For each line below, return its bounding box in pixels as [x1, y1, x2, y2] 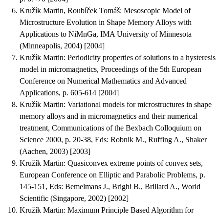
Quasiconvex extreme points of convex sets [67, 158, 201, 167]
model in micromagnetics [20, 65, 97, 73]
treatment [20, 123, 48, 132]
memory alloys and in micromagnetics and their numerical [20, 111, 197, 120]
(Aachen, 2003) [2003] [20, 147, 90, 155]
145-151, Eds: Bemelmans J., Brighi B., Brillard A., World [20, 182, 200, 191]
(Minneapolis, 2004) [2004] [20, 41, 105, 50]
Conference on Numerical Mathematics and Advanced [20, 76, 187, 85]
